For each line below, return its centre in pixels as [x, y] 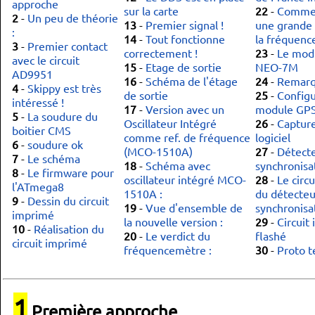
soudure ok [55, 144]
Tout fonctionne [185, 39]
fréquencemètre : [168, 250]
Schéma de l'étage [192, 81]
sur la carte [151, 11]
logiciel [273, 137]
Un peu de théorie [73, 18]
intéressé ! [38, 102]
